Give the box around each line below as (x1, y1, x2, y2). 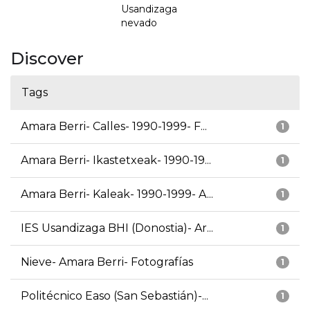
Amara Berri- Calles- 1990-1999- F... (21, 120, 207, 134)
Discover (10, 48, 84, 69)
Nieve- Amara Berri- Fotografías (21, 255, 193, 269)
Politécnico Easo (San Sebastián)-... (21, 289, 208, 303)
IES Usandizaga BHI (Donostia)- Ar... (21, 221, 213, 235)
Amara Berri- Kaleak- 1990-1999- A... (21, 188, 213, 201)
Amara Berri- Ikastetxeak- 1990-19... (21, 154, 211, 167)
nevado (121, 17, 157, 30)
